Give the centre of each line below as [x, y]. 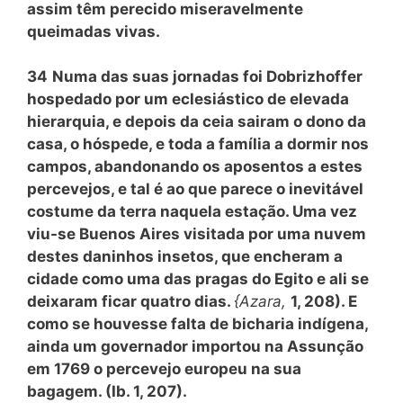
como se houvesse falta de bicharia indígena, [197, 324]
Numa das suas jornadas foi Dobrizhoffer [207, 76]
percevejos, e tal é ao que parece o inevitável [195, 189]
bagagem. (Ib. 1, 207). [107, 391]
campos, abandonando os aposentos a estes [195, 166]
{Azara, [262, 301]
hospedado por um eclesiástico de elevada [188, 99]
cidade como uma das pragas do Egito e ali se [198, 279]
